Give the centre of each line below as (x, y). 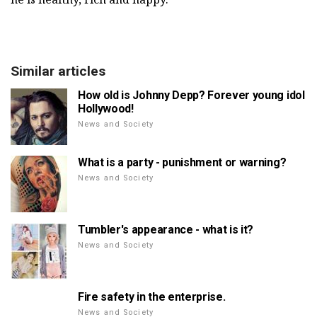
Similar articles (58, 71)
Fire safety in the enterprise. (152, 297)
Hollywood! (106, 109)
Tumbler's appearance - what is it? (166, 230)
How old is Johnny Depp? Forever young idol (191, 96)
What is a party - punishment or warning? (182, 163)
